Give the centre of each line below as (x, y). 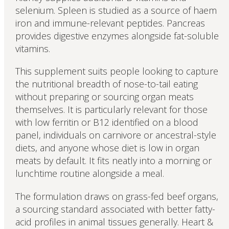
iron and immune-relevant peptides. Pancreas (110, 23)
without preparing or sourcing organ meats (104, 97)
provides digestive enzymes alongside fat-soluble (117, 36)
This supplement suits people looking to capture (117, 71)
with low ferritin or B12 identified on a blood (107, 122)
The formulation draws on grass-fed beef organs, (117, 197)
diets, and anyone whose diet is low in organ (107, 148)
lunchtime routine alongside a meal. (89, 174)
